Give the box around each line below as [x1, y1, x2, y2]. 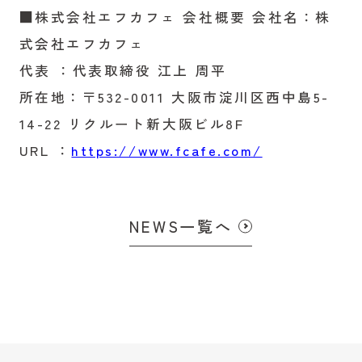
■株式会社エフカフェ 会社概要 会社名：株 [19, 6, 331, 27]
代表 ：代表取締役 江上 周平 [19, 60, 227, 80]
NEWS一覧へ [128, 214, 234, 238]
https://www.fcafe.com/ [71, 140, 263, 160]
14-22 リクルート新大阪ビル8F [19, 113, 245, 133]
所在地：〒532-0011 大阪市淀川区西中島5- [19, 86, 330, 107]
